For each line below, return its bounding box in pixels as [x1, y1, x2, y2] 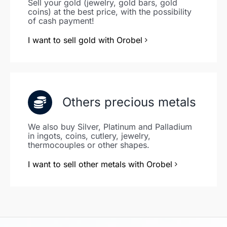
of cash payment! [28, 16, 94, 26]
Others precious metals [62, 95, 196, 109]
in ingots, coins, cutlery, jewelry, [28, 131, 150, 141]
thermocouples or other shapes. [28, 140, 149, 150]
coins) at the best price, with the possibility [28, 7, 192, 17]
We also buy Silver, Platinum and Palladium [28, 122, 192, 132]
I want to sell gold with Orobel [28, 35, 142, 45]
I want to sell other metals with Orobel [28, 159, 172, 169]
